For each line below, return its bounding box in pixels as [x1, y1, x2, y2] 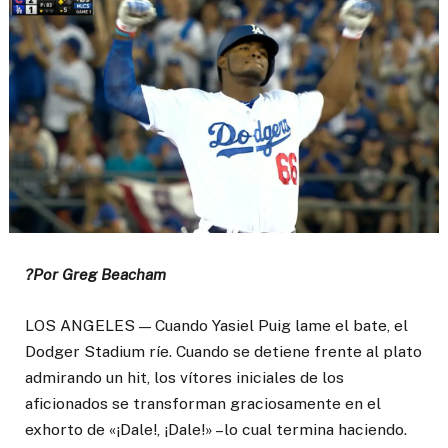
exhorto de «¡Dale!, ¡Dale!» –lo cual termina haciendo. [25, 419, 407, 439]
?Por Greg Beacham [25, 265, 170, 285]
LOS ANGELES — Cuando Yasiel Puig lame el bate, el [25, 315, 408, 335]
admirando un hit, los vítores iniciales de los [25, 367, 344, 387]
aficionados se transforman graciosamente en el [25, 393, 381, 413]
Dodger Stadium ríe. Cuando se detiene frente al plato [25, 341, 422, 361]
